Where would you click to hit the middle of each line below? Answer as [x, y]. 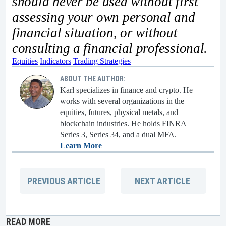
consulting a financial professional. [110, 48]
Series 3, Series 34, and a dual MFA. [118, 134]
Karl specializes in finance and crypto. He [126, 90]
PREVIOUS [45, 181]
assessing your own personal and [104, 17]
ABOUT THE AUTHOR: [93, 78]
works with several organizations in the [122, 101]
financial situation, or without [95, 33]
